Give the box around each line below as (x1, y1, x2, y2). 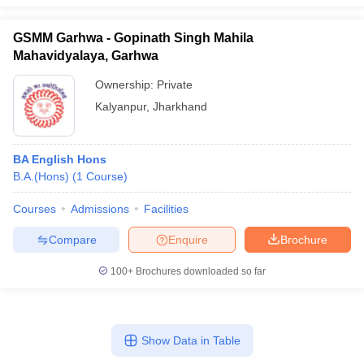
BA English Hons (13, 153, 106, 166)
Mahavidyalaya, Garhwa (13, 49, 158, 63)
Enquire (168, 232, 208, 246)
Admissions (71, 202, 129, 215)
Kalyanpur (95, 100, 146, 113)
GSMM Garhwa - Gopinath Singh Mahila (13, 31, 253, 45)
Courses (13, 202, 56, 215)
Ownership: (95, 78, 157, 91)
